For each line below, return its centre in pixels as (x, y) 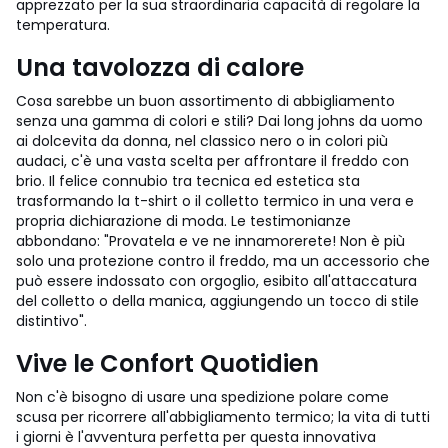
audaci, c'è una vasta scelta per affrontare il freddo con (212, 161)
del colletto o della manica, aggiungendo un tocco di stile (217, 301)
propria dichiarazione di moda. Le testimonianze (183, 221)
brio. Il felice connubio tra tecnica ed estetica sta (188, 181)
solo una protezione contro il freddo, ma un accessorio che (223, 261)
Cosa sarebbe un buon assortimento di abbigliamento (205, 101)
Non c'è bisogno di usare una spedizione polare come (202, 397)
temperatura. (63, 25)
